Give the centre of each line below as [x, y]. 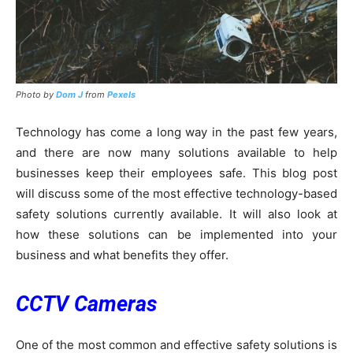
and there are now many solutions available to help [176, 152]
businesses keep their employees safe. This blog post [176, 173]
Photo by [36, 94]
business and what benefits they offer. [122, 255]
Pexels [121, 94]
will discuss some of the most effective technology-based [176, 193]
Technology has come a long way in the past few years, [176, 132]
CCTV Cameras [86, 304]
